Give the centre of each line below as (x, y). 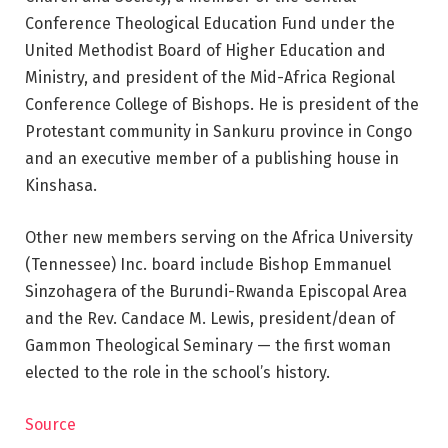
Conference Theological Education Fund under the (210, 24)
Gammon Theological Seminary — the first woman (208, 345)
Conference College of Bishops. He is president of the (222, 105)
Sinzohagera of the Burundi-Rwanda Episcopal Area (216, 291)
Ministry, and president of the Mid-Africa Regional (210, 78)
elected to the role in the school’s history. (177, 372)
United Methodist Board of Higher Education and (205, 51)
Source (50, 424)
